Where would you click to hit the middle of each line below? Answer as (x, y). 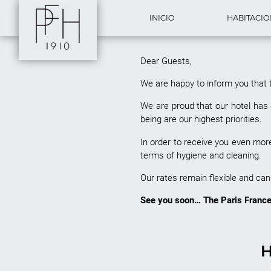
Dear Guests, (166, 61)
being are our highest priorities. (201, 119)
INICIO (162, 18)
